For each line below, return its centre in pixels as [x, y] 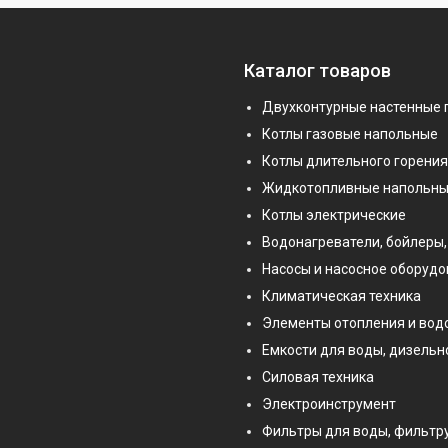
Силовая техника [318, 376]
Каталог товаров [317, 70]
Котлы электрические [334, 214]
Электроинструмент [329, 403]
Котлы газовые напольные [350, 133]
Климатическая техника [341, 295]
